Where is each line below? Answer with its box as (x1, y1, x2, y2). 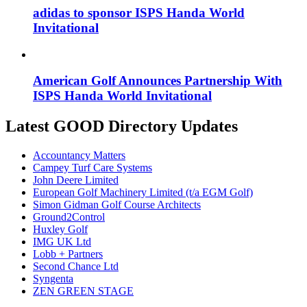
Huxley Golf (33, 223, 88, 236)
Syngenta (33, 273, 73, 285)
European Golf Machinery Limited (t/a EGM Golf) (33, 186, 253, 199)
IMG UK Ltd (33, 236, 91, 248)
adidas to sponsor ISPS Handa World (33, 5, 245, 20)
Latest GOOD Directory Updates (5, 117, 238, 136)
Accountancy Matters (33, 149, 125, 162)
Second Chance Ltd (33, 260, 119, 273)
